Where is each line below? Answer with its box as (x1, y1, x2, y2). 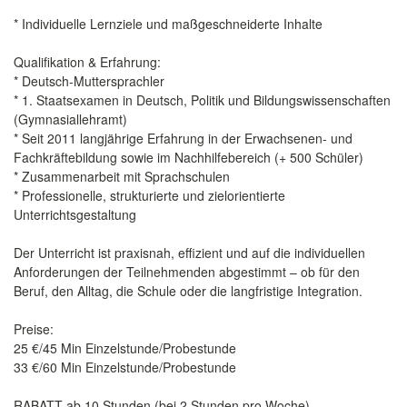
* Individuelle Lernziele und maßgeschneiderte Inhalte (14, 15, 323, 33)
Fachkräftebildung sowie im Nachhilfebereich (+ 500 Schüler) (14, 148, 363, 166)
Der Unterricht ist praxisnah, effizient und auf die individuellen (14, 243, 365, 262)
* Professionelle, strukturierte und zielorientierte (14, 186, 285, 204)
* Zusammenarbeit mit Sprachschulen (14, 167, 230, 185)
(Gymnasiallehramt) (14, 110, 127, 128)
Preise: (14, 320, 54, 338)
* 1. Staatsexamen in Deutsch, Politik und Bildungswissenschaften (14, 91, 391, 109)
